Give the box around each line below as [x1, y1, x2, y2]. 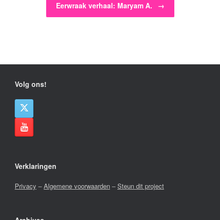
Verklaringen [15, 161, 56, 171]
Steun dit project [117, 181, 164, 191]
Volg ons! [15, 79, 47, 89]
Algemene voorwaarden [44, 181, 110, 191]
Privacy [15, 181, 36, 191]
